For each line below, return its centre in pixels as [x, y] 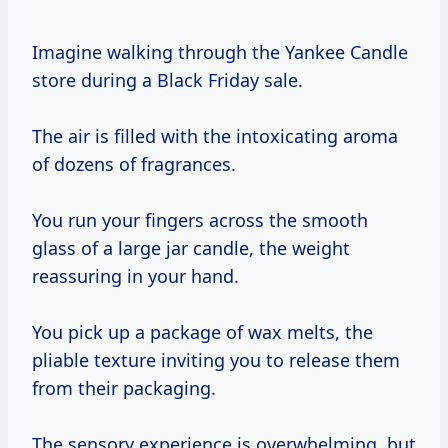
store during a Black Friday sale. [167, 80]
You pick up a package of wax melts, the [202, 332]
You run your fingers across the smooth [200, 220]
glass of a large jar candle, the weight [191, 248]
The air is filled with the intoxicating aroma [215, 136]
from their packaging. [124, 388]
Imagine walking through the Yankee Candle [220, 52]
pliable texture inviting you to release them [216, 360]
